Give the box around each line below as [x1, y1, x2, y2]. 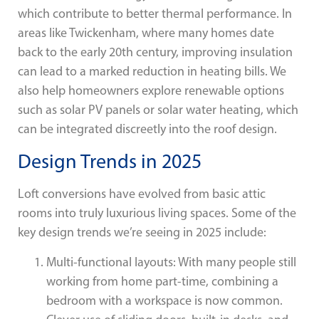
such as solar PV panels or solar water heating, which [18, 101, 298, 117]
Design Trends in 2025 [18, 149, 202, 174]
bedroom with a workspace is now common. [46, 292, 283, 308]
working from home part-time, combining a [46, 273, 278, 289]
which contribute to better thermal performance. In [18, 5, 292, 21]
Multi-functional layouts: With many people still [46, 253, 296, 270]
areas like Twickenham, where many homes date [18, 24, 274, 41]
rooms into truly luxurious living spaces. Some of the [18, 205, 296, 221]
